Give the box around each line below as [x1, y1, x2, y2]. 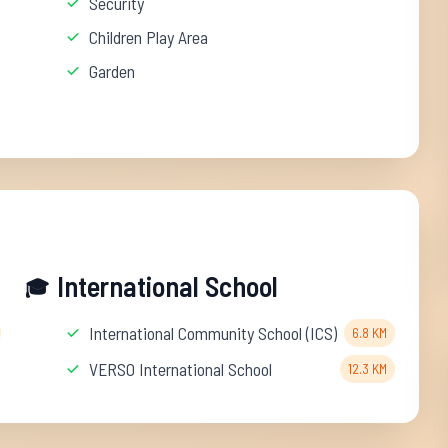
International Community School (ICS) [89, 322, 338, 344]
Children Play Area [89, 26, 209, 48]
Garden [89, 60, 136, 82]
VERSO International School [89, 358, 273, 380]
